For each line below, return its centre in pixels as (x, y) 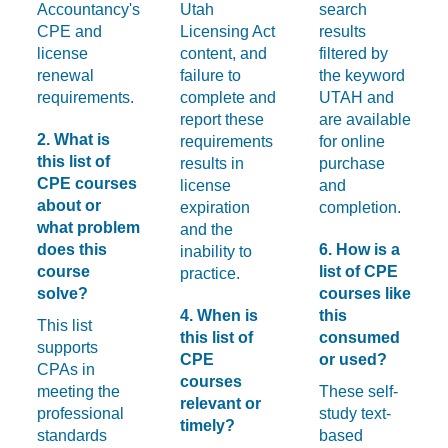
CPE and (70, 31)
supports (68, 347)
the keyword (362, 75)
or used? (353, 359)
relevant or (221, 403)
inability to (216, 251)
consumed (360, 337)
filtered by (354, 53)
